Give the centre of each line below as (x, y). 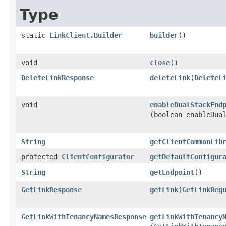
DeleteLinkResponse (58, 77)
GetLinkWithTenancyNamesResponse (84, 217)
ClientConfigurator (98, 157)
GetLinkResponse (51, 189)
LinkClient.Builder (86, 35)
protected (41, 157)
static (35, 35)
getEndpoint (172, 172)
